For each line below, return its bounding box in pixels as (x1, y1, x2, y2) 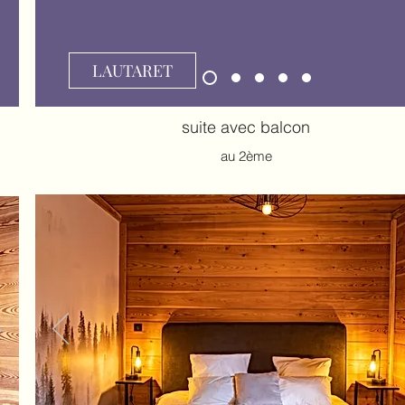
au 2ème (220, 147, 272, 165)
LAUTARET (92, 60, 173, 81)
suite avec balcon (182, 117, 310, 137)
